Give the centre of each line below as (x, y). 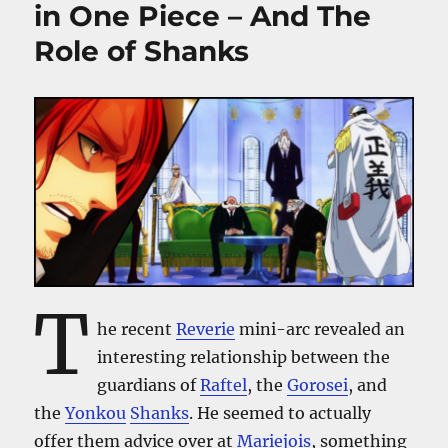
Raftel (224, 384)
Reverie (206, 328)
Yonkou (96, 412)
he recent (137, 328)
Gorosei (318, 384)
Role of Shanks (142, 51)
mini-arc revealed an (320, 328)
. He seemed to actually (280, 412)
